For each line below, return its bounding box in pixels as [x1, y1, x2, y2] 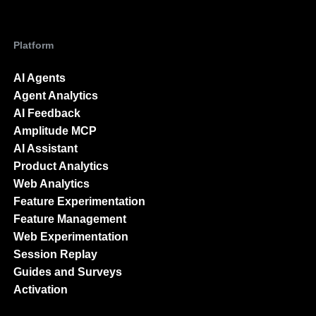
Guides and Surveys [13, 266, 122, 278]
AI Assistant [13, 142, 78, 154]
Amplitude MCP [13, 125, 97, 137]
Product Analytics [13, 160, 109, 172]
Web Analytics [13, 178, 90, 190]
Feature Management [13, 213, 126, 225]
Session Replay [13, 248, 97, 260]
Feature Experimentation [13, 195, 145, 207]
